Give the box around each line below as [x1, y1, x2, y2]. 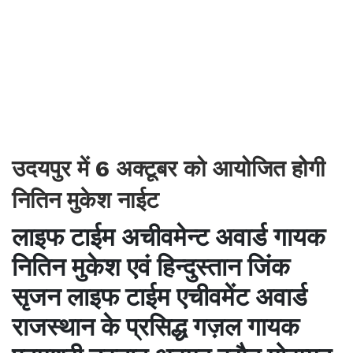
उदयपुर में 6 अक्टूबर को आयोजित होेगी [12, 155, 325, 182]
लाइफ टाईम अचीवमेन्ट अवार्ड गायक [12, 223, 325, 251]
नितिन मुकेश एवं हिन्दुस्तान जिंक [12, 253, 290, 281]
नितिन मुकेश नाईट [12, 187, 158, 214]
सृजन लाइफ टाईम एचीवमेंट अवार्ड [12, 283, 307, 311]
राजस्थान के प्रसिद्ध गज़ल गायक [12, 313, 299, 341]
